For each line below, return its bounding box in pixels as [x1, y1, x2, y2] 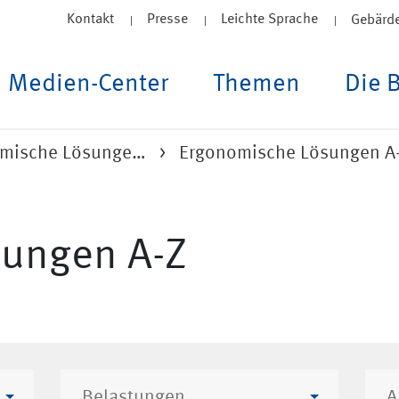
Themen [213, 71, 300, 97]
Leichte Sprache [221, 12, 318, 27]
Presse [147, 12, 188, 27]
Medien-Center [8, 71, 168, 97]
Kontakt [67, 12, 114, 27]
